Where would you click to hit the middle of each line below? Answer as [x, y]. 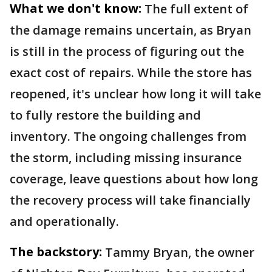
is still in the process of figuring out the [127, 51]
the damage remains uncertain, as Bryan [131, 30]
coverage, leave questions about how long [134, 179]
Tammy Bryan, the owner [180, 252]
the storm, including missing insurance [126, 158]
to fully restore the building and [105, 115]
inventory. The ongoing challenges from [128, 136]
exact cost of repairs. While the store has [131, 73]
